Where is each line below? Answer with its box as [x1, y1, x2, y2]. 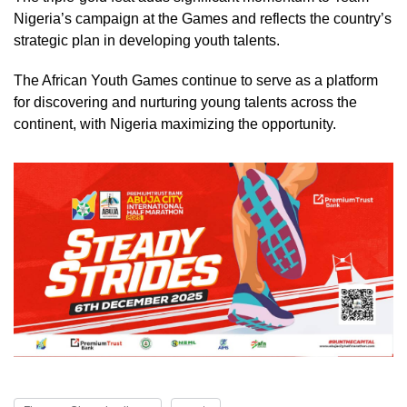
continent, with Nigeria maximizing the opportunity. [14, 115, 336, 132]
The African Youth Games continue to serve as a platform [14, 72, 378, 88]
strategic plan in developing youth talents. [14, 32, 280, 48]
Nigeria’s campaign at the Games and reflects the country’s [14, 10, 392, 26]
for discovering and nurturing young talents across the [14, 94, 357, 110]
